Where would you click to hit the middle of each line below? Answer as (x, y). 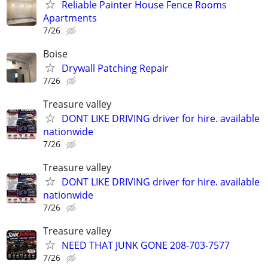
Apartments (70, 18)
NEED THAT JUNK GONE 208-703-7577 (146, 246)
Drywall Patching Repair (115, 68)
